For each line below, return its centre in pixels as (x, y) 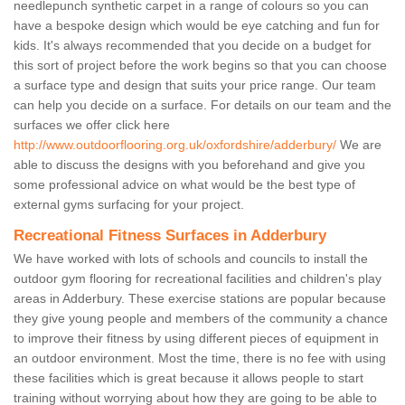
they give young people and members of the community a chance (201, 319)
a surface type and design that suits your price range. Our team (195, 85)
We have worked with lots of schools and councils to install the (191, 259)
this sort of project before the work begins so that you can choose (200, 66)
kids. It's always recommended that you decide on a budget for (193, 46)
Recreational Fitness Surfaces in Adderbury (170, 236)
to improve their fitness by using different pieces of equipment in (196, 339)
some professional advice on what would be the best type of (184, 185)
